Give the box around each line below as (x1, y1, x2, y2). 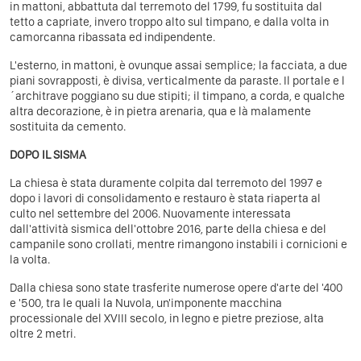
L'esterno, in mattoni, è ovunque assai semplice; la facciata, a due (10, 58, 347, 73)
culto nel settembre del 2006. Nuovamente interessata (10, 206, 291, 222)
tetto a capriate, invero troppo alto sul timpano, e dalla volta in (10, 15, 329, 30)
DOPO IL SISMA (10, 147, 86, 163)
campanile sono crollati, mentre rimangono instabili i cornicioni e (10, 237, 347, 252)
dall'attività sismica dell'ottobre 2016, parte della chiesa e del (10, 222, 326, 237)
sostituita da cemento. (10, 119, 126, 135)
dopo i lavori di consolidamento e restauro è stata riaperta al (10, 191, 321, 206)
